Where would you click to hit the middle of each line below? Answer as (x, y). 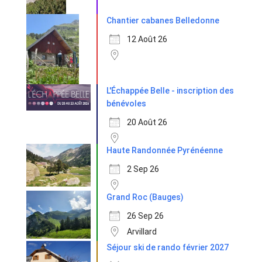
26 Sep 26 (145, 216)
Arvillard (142, 231)
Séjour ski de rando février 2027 (168, 247)
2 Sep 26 (143, 169)
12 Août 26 (147, 39)
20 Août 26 (147, 122)
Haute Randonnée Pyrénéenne (165, 150)
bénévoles (126, 103)
